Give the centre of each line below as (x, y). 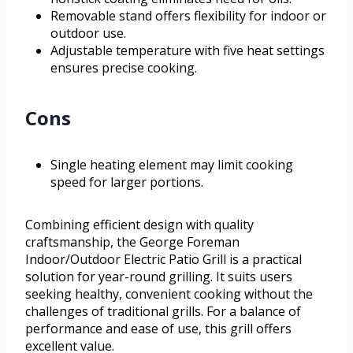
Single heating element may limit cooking (172, 165)
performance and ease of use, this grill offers (158, 329)
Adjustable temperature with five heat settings (188, 51)
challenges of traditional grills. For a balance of (163, 312)
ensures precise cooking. (124, 68)
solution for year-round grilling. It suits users (159, 277)
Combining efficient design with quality (139, 225)
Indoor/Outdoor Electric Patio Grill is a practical (163, 260)
